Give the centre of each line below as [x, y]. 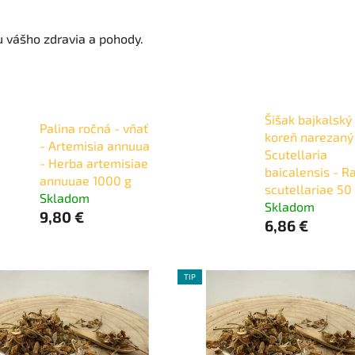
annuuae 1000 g [85, 180]
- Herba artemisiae [94, 162]
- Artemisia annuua [94, 145]
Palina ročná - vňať [94, 128]
